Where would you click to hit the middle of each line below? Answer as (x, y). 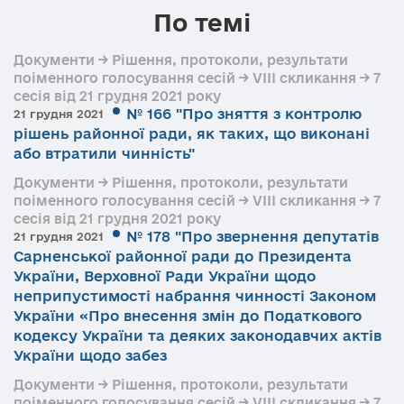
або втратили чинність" (104, 153)
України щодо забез (90, 355)
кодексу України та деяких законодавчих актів (197, 335)
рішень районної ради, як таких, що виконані (192, 133)
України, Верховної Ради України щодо (165, 276)
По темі (202, 23)
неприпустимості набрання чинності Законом (195, 296)
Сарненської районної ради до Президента (183, 256)
